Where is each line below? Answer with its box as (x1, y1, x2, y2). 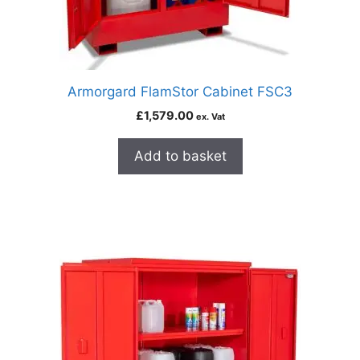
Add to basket (133, 148, 227, 164)
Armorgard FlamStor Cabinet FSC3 (67, 84, 292, 100)
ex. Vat (195, 111, 225, 122)
